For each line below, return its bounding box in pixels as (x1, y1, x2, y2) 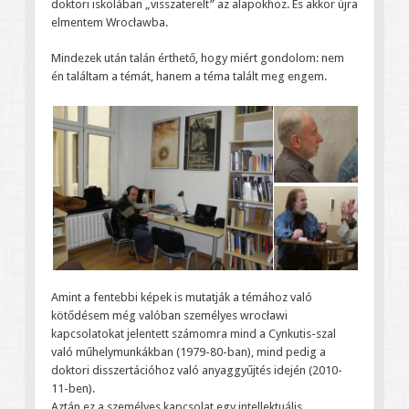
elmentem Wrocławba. (50, 15, 168, 29)
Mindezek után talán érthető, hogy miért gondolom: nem (50, 51, 344, 66)
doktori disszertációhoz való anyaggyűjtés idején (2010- (50, 362, 342, 377)
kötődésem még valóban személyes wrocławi (50, 308, 288, 322)
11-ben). (50, 381, 95, 395)
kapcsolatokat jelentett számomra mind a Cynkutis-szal (50, 326, 336, 341)
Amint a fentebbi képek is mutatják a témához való (50, 289, 312, 304)
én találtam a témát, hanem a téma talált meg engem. (50, 69, 327, 84)
